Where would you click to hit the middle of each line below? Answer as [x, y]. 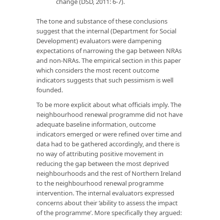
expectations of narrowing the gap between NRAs [109, 50]
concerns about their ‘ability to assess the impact [107, 203]
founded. [50, 90]
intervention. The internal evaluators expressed [105, 193]
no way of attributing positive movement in [100, 153]
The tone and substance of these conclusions [102, 21]
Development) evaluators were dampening [99, 41]
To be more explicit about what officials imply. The [109, 104]
